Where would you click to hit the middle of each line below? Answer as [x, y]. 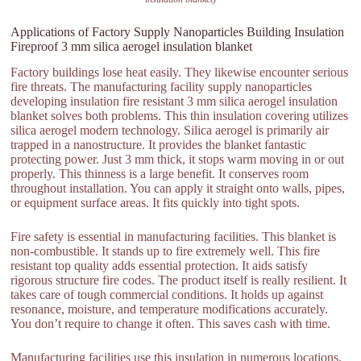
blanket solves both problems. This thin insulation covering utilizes [180, 116]
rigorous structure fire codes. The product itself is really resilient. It [179, 280]
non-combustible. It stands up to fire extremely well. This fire [166, 251]
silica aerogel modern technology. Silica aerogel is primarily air [170, 131]
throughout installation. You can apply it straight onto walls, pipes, [178, 189]
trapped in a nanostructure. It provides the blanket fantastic [159, 145]
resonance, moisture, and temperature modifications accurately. [170, 309]
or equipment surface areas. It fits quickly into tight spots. [156, 203]
